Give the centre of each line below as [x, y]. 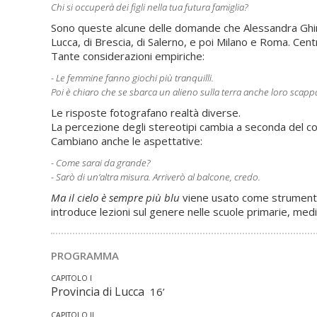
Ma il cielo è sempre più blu [115, 197]
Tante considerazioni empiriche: [128, 56]
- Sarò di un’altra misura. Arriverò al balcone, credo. [156, 177]
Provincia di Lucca [100, 292]
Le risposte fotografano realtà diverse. [146, 113]
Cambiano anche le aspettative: [127, 141]
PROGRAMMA [85, 255]
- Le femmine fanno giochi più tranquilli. [132, 78]
